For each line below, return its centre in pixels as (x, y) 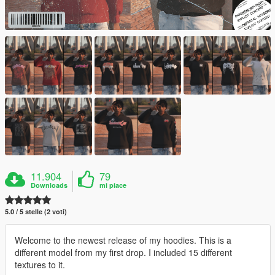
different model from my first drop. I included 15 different (123, 253)
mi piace (113, 185)
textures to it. (40, 265)
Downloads (49, 185)
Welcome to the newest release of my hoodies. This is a (123, 240)
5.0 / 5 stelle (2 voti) (36, 212)
